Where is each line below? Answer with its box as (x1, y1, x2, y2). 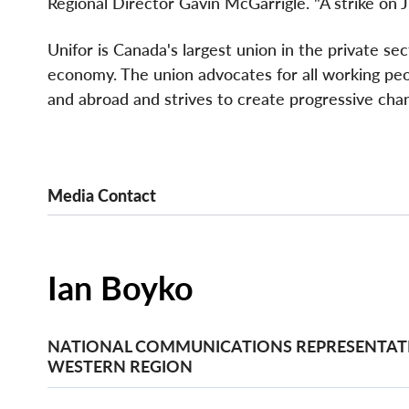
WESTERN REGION (47, 355, 193, 376)
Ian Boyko (47, 267, 194, 308)
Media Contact (47, 185, 156, 206)
